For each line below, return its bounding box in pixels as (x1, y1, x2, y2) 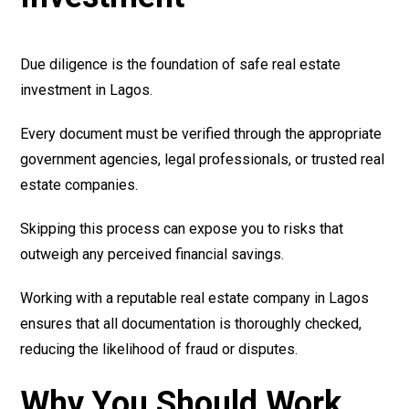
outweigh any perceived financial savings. (20, 246, 285, 264)
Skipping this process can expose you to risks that (20, 220, 344, 238)
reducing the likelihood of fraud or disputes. (20, 341, 299, 359)
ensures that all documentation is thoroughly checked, (20, 315, 362, 333)
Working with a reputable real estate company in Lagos (20, 289, 370, 308)
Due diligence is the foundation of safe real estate (20, 56, 341, 74)
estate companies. (20, 176, 139, 194)
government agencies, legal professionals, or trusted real (20, 151, 385, 169)
